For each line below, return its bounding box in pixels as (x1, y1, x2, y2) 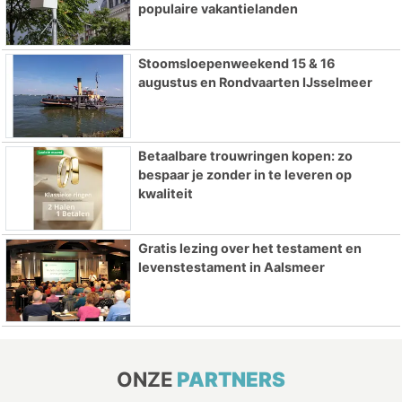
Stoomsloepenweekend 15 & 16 (137, 55, 336, 71)
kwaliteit (137, 185, 193, 201)
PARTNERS (177, 367, 285, 392)
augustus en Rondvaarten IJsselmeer (137, 74, 372, 90)
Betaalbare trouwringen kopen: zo (137, 147, 353, 163)
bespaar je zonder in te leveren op (137, 166, 352, 182)
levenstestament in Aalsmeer (137, 258, 325, 275)
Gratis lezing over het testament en (137, 240, 362, 256)
